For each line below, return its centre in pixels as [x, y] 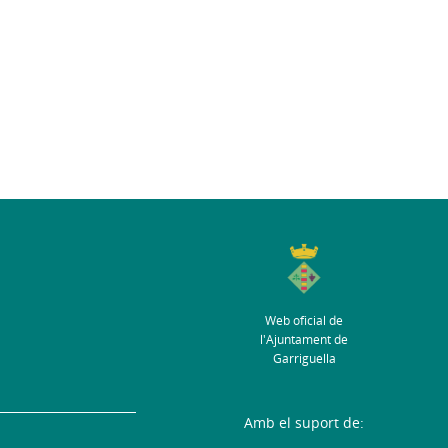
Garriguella [304, 359]
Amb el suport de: [304, 423]
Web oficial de [304, 321]
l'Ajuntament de [304, 340]
